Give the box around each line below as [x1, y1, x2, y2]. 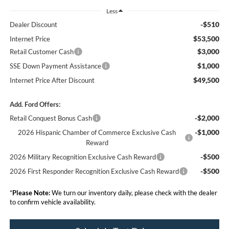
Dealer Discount [9, 20, 57, 29]
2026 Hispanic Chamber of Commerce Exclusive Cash [18, 128, 176, 136]
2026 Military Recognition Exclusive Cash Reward [9, 152, 156, 161]
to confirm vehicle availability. [9, 197, 96, 206]
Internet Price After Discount [9, 76, 95, 84]
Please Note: [12, 188, 50, 197]
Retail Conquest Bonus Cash [9, 113, 92, 122]
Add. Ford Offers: [9, 100, 60, 108]
